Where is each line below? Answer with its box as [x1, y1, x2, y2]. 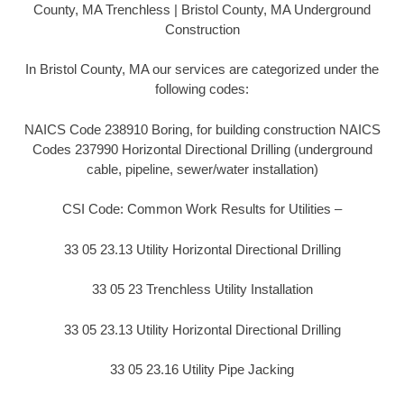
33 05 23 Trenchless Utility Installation [91, 281, 313, 298]
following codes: [155, 81, 249, 97]
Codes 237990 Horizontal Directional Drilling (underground [32, 141, 372, 157]
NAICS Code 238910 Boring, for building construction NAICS [23, 121, 381, 137]
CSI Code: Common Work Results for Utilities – [62, 201, 342, 217]
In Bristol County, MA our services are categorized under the [25, 61, 379, 78]
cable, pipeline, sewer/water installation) [86, 161, 318, 177]
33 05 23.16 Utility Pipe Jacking [110, 362, 294, 378]
